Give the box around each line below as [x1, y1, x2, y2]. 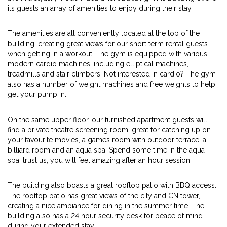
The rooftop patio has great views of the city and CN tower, [8, 192, 200, 200]
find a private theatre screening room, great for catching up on [8, 126, 211, 134]
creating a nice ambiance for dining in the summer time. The [8, 202, 204, 210]
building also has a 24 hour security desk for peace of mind [8, 212, 203, 220]
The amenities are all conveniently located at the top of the [8, 29, 200, 37]
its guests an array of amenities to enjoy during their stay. [8, 4, 193, 12]
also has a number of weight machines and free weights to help [8, 80, 215, 88]
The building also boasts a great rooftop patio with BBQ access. [8, 181, 216, 190]
